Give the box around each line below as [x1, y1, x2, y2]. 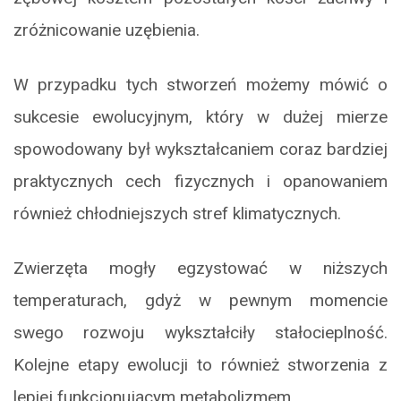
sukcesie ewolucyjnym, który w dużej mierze [13, 107, 388, 128]
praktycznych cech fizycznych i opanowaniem [13, 171, 388, 192]
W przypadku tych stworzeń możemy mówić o [13, 74, 388, 96]
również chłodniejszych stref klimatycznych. [13, 203, 341, 225]
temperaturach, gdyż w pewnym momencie [13, 290, 388, 311]
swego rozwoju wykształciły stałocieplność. [13, 322, 388, 344]
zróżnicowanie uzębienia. [13, 20, 200, 41]
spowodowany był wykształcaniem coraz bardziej [13, 139, 388, 160]
